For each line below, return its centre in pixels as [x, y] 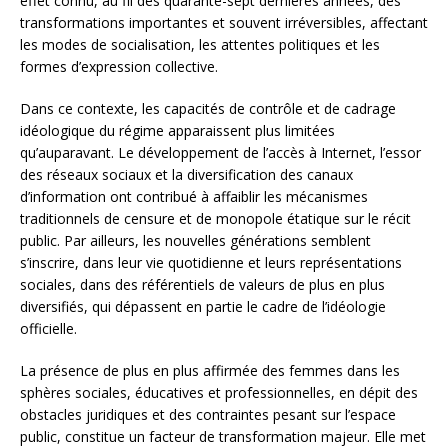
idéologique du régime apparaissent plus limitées [177, 131]
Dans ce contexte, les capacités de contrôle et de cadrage [208, 109]
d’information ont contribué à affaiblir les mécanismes [194, 197]
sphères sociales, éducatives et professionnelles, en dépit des [219, 393]
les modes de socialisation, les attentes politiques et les [200, 45]
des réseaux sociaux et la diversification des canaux [186, 175]
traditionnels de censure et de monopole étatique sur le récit [215, 219]
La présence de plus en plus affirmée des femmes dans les [210, 371]
